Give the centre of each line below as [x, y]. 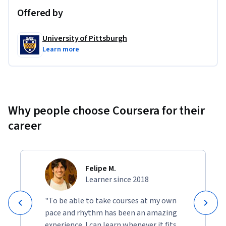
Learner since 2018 [117, 179]
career [25, 126]
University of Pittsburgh [85, 38]
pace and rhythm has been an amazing [111, 213]
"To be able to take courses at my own [111, 201]
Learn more [61, 49]
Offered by [40, 13]
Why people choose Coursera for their [106, 110]
